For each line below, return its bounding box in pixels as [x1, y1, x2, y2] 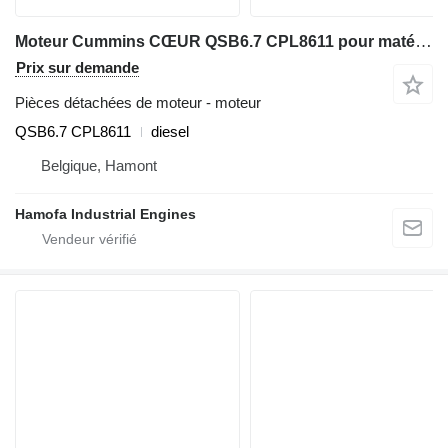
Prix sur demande [16, 59, 139, 76]
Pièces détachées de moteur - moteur [15, 94, 261, 111]
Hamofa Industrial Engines [15, 206, 196, 222]
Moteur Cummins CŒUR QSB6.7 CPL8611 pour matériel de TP [415, 32, 432, 51]
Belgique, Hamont [41, 157, 157, 174]
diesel [151, 123, 189, 140]
